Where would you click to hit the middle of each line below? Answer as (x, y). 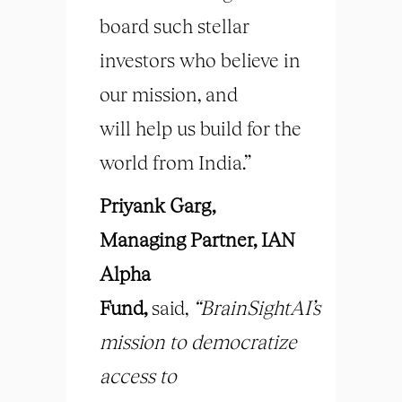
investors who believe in (200, 60)
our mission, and (169, 94)
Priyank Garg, (157, 205)
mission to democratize (198, 342)
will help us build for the (201, 128)
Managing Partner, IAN (197, 240)
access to (138, 376)
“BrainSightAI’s (257, 308)
